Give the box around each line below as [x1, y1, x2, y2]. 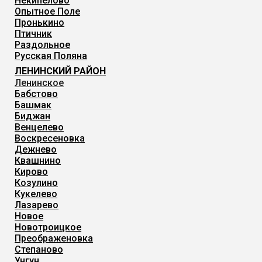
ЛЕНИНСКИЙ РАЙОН [15, 65, 106, 77]
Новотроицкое [15, 222, 82, 233]
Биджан [15, 111, 51, 122]
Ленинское [15, 77, 64, 88]
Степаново [15, 244, 64, 255]
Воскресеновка [15, 133, 85, 144]
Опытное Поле [15, 6, 81, 17]
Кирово [15, 166, 49, 177]
